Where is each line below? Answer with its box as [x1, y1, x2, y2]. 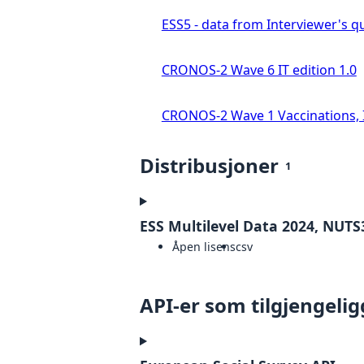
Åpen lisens [172, 239, 236, 255]
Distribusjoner [140, 152, 279, 180]
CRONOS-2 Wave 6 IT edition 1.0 [161, 61, 357, 80]
